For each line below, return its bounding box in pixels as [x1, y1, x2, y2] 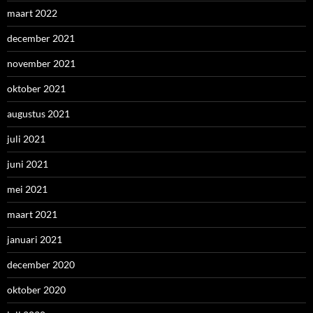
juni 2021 [7, 158, 48, 170]
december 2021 [7, 32, 75, 44]
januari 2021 [7, 233, 62, 245]
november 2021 [7, 57, 75, 69]
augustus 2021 [7, 108, 70, 119]
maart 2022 [7, 7, 57, 19]
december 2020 [7, 259, 75, 270]
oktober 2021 [7, 82, 66, 94]
